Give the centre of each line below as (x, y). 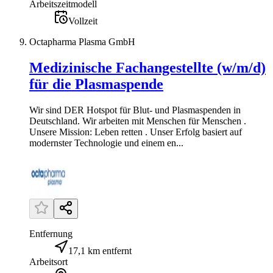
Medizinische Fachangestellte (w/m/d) (147, 68)
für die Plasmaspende (96, 84)
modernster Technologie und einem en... (106, 143)
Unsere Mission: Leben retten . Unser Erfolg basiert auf (136, 132)
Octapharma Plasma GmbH (82, 42)
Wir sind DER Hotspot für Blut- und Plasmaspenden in (135, 110)
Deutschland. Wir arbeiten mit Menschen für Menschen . (138, 121)
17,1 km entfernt (100, 251)
